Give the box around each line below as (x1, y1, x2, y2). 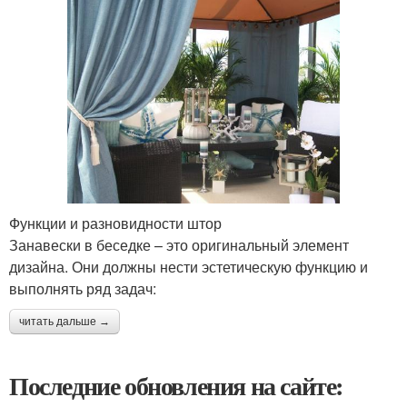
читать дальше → (19, 314, 110, 328)
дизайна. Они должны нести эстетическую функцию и (9, 255, 368, 277)
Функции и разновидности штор (9, 212, 222, 233)
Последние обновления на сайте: (9, 366, 343, 404)
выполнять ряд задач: (9, 277, 156, 299)
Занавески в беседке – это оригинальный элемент (9, 233, 349, 255)
